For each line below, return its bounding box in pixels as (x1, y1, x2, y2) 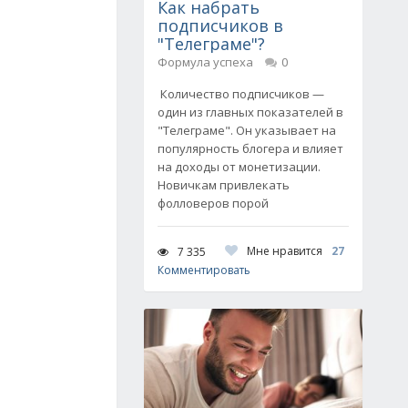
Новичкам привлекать (158, 177, 290, 193)
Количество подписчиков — (158, 86, 324, 102)
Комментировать (158, 262, 250, 278)
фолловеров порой (158, 195, 269, 211)
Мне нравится (247, 243, 322, 259)
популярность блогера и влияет (158, 140, 343, 157)
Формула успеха (158, 54, 253, 70)
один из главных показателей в (158, 104, 343, 120)
